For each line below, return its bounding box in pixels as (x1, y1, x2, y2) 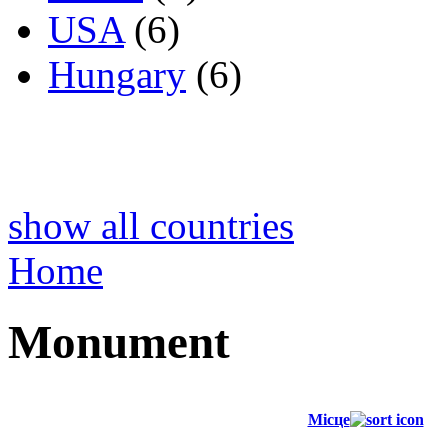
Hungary (48, 53, 186, 97)
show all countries (8, 204, 294, 248)
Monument (8, 315, 230, 368)
